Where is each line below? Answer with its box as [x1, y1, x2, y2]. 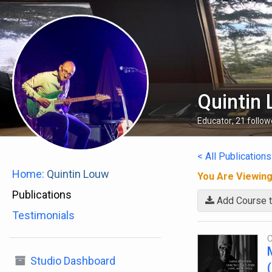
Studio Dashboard [30, 254, 115, 267]
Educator [197, 115, 232, 126]
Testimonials [12, 209, 75, 222]
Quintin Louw [47, 168, 109, 180]
